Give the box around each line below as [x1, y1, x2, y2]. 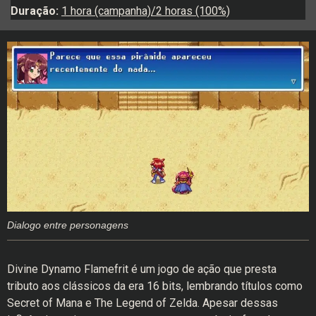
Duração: [11, 4, 61, 18]
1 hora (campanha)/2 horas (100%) [61, 4, 230, 18]
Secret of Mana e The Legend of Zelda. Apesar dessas [7, 296, 278, 310]
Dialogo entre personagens [7, 219, 128, 231]
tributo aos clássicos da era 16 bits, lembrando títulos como [7, 279, 303, 293]
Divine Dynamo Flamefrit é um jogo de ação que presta [7, 262, 276, 276]
